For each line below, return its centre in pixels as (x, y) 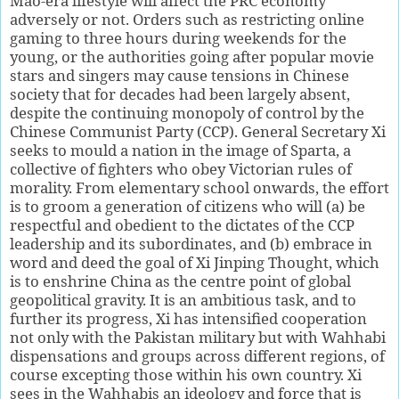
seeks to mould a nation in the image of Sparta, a (180, 150)
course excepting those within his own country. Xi (186, 374)
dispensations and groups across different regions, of (197, 355)
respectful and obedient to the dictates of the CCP (182, 224)
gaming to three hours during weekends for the (178, 37)
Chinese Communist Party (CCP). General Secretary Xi (198, 131)
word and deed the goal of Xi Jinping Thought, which (195, 262)
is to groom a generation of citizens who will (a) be (187, 206)
